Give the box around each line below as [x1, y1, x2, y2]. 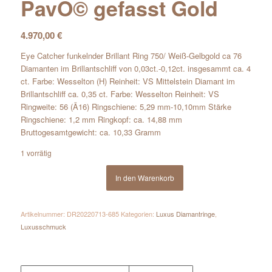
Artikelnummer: [20, 209, 67, 219]
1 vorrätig [20, 148, 52, 158]
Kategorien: [120, 209, 156, 219]
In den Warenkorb [115, 172, 175, 183]
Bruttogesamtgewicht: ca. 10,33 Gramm [20, 126, 161, 138]
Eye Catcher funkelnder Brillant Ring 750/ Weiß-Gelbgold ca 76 [20, 50, 242, 62]
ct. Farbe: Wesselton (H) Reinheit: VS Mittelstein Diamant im [20, 75, 235, 87]
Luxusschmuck [20, 222, 66, 232]
